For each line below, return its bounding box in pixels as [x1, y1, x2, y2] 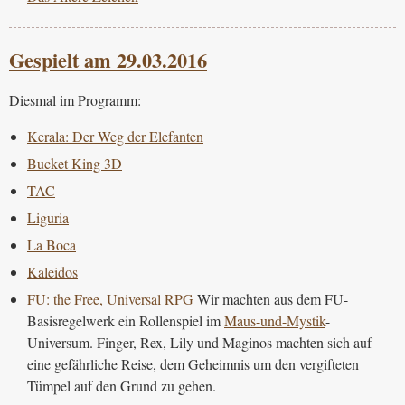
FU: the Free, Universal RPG [27, 288, 193, 308]
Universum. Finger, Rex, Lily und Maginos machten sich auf [27, 332, 372, 352]
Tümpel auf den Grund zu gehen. [27, 375, 216, 395]
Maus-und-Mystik [224, 310, 325, 330]
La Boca [27, 234, 76, 254]
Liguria [27, 207, 69, 227]
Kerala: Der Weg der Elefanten [27, 126, 203, 146]
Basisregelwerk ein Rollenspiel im [27, 310, 224, 330]
